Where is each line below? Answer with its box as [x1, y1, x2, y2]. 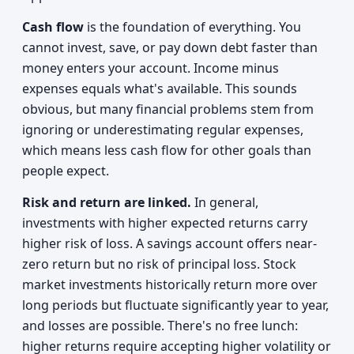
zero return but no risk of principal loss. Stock [22, 255, 296, 273]
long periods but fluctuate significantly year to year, [22, 296, 329, 314]
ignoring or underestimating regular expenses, [22, 121, 303, 138]
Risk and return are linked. [22, 194, 191, 211]
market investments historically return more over [22, 276, 318, 293]
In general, [191, 194, 258, 211]
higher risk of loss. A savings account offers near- [22, 235, 317, 252]
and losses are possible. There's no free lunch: [22, 317, 298, 334]
